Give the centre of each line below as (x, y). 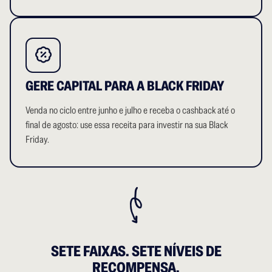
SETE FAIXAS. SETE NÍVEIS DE (136, 251)
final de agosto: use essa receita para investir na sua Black (127, 124)
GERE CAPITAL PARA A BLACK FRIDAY (125, 85)
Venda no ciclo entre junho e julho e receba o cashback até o (130, 110)
